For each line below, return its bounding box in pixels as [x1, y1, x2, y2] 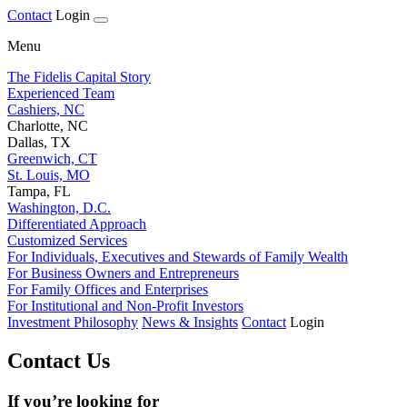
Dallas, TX [7, 134, 71, 150]
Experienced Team [7, 85, 114, 101]
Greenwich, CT [7, 151, 97, 166]
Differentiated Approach [7, 216, 146, 232]
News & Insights [142, 314, 238, 330]
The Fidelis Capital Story [7, 69, 151, 84]
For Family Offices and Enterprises [7, 282, 208, 297]
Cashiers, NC [7, 102, 84, 117]
